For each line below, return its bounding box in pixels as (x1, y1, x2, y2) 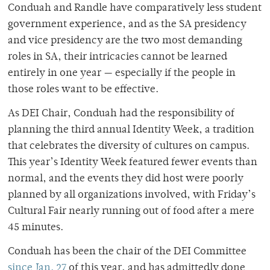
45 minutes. (8, 222, 63, 233)
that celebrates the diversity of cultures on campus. (8, 140, 250, 152)
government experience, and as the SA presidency (8, 19, 246, 30)
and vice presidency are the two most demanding (8, 35, 242, 46)
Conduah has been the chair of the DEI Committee (8, 246, 246, 257)
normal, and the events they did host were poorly (8, 173, 243, 184)
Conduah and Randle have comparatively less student (8, 2, 262, 14)
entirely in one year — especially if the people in (8, 67, 236, 79)
